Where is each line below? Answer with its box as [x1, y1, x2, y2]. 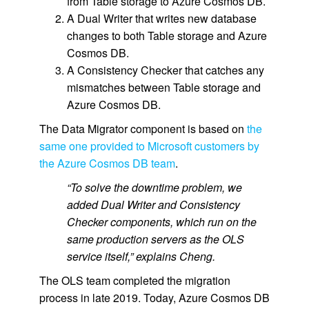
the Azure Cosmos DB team [39, 155, 175, 171]
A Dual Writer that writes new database [66, 10, 257, 26]
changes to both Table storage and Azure [66, 28, 267, 43]
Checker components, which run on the [66, 214, 257, 230]
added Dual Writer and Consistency [66, 197, 240, 212]
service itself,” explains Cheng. [66, 248, 215, 264]
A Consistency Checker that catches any [66, 62, 264, 78]
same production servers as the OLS [66, 231, 244, 247]
